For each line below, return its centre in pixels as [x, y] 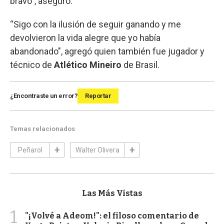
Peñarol [30, 150]
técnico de [32, 65]
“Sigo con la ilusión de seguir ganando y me [95, 24]
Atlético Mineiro [89, 65]
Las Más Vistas [112, 193]
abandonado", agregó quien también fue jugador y [107, 51]
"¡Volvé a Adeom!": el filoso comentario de [112, 216]
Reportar [98, 96]
